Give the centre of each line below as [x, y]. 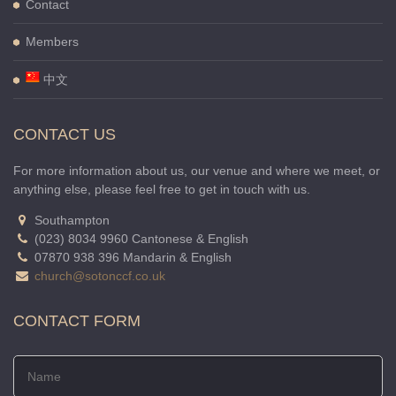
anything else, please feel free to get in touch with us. [162, 189]
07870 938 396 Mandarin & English [131, 257]
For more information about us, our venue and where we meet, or [197, 171]
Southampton [70, 220]
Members [52, 42]
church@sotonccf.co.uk [100, 276]
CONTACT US [65, 134]
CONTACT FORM [77, 321]
